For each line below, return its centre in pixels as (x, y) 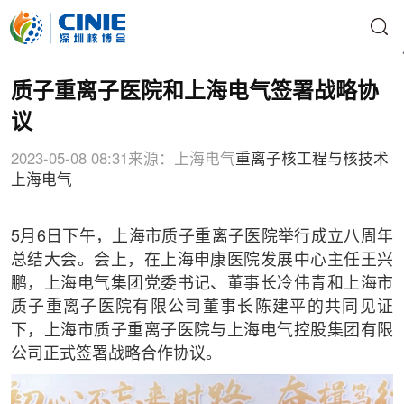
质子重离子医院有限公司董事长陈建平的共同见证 (202, 307)
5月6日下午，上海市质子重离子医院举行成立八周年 (202, 237)
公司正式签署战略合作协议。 (116, 354)
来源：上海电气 (181, 159)
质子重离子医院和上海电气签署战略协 (194, 92)
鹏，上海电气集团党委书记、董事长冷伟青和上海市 (202, 284)
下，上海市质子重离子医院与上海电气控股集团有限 (202, 331)
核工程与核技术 (335, 159)
